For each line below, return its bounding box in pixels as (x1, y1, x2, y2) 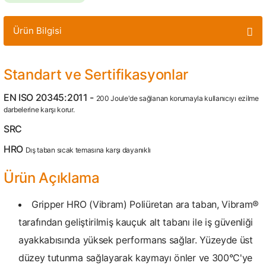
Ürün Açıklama (4, 169, 100, 186)
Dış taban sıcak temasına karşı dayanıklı (25, 145, 151, 154)
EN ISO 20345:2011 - (4, 91, 96, 103)
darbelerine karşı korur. (4, 105, 75, 114)
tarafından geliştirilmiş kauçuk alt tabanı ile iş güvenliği (18, 216, 254, 228)
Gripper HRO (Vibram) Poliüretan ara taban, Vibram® (31, 198, 259, 210)
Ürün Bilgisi (13, 25, 62, 36)
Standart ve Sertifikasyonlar (4, 66, 189, 83)
